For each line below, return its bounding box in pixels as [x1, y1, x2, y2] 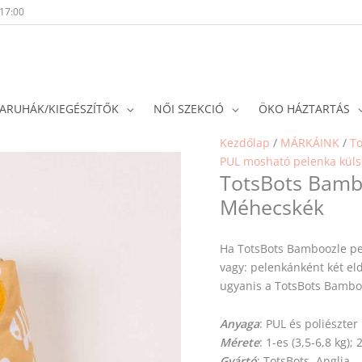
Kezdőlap [220, 135, 270, 150]
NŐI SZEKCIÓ [154, 101, 224, 116]
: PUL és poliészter [259, 316, 358, 331]
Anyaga [220, 316, 259, 331]
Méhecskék [220, 193, 324, 221]
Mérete [220, 335, 259, 350]
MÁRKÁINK [280, 135, 339, 150]
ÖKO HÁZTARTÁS [259, 101, 350, 116]
